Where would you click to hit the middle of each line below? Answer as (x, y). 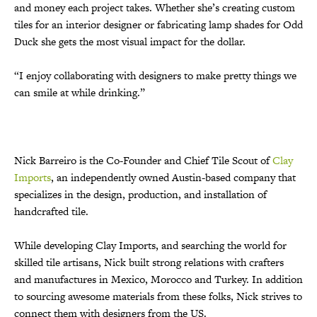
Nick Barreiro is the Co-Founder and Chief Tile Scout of (143, 160)
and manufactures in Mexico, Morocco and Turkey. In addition (158, 279)
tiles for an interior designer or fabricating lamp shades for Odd (158, 24)
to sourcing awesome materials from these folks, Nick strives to (158, 296)
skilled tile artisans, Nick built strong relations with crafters (149, 262)
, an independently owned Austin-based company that (173, 177)
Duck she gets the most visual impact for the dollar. (130, 41)
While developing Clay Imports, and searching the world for (150, 245)
